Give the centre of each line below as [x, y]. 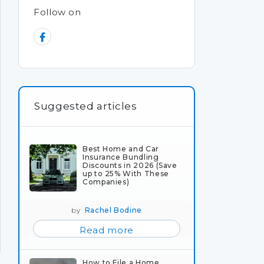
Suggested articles [86, 106]
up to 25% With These [126, 173]
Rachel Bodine [113, 210]
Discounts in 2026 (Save [130, 165]
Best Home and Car [121, 148]
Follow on [57, 12]
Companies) [106, 181]
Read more [107, 230]
